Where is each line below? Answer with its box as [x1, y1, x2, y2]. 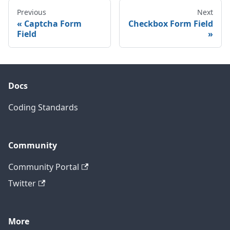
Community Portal [8, 161, 79, 173]
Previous [17, 7, 46, 17]
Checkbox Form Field [128, 18, 213, 30]
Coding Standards [8, 102, 78, 113]
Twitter [8, 178, 36, 189]
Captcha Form [24, 18, 82, 30]
